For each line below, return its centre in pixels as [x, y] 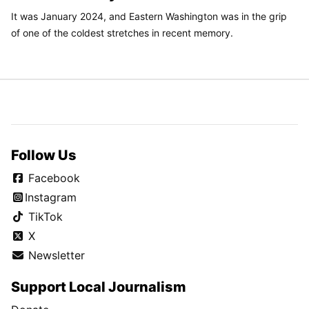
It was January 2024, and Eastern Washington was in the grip [149, 17]
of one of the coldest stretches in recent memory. [122, 33]
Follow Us [44, 156]
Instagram [51, 198]
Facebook [52, 178]
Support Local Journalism [99, 287]
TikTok [44, 217]
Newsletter [55, 256]
